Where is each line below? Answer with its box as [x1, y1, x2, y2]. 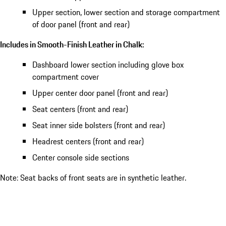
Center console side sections [32, 151, 129, 163]
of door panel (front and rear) [32, 18, 130, 30]
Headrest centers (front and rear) [32, 135, 144, 147]
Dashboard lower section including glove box [32, 58, 184, 71]
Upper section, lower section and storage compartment [32, 6, 220, 18]
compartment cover [32, 70, 99, 83]
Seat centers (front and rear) [32, 102, 128, 115]
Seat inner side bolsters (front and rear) [32, 119, 165, 131]
